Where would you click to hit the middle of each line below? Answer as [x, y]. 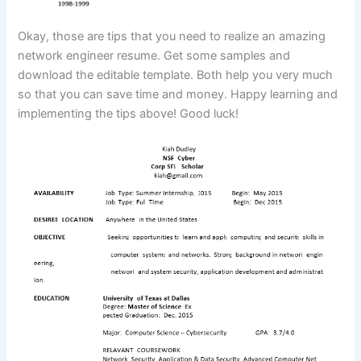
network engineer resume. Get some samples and [154, 56]
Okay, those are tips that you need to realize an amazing [172, 37]
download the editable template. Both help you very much [176, 75]
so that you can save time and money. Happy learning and [178, 95]
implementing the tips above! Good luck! [129, 114]
